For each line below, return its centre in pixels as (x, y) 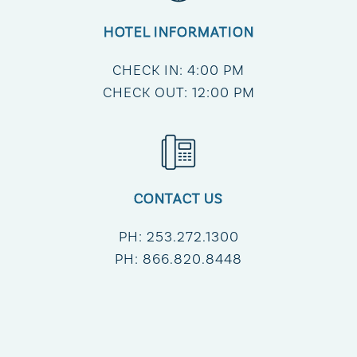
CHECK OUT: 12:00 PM (178, 93)
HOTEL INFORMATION (178, 33)
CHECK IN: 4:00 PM (178, 71)
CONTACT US (178, 198)
